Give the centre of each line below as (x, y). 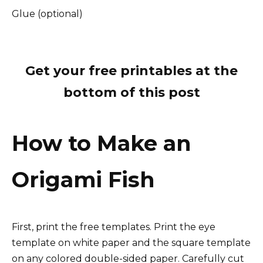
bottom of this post (131, 93)
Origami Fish (83, 179)
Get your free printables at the (131, 71)
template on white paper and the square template (131, 243)
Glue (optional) (47, 14)
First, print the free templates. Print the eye (114, 227)
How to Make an (102, 143)
